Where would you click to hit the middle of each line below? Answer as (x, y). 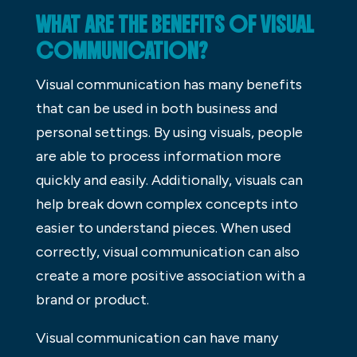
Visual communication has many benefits (169, 84)
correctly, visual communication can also (167, 251)
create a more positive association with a (170, 275)
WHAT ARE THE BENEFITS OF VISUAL (175, 24)
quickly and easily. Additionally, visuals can (169, 180)
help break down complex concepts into (167, 204)
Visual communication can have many (157, 337)
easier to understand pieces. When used (163, 228)
